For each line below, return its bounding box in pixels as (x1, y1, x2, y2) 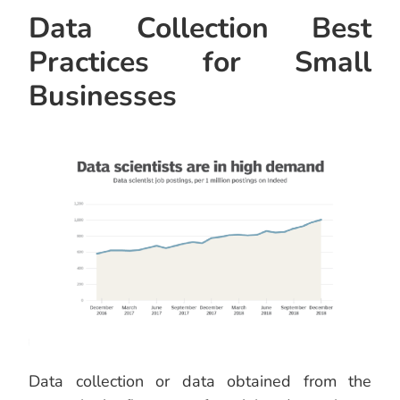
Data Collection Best (29, 9, 371, 48)
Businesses (29, 77, 177, 116)
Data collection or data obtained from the (29, 371, 371, 393)
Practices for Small (29, 43, 371, 82)
